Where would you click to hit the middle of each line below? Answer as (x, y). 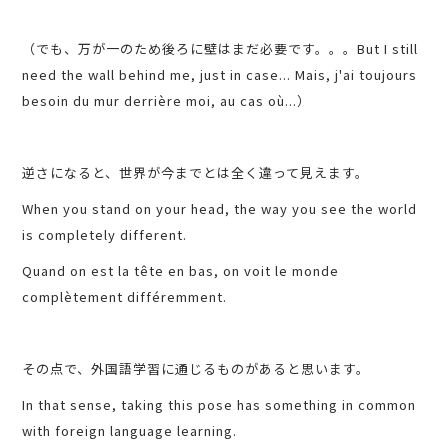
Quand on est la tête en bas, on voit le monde (181, 271)
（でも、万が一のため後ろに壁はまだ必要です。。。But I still (220, 49)
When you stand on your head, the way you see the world (220, 209)
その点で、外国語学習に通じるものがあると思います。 (196, 369)
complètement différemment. (125, 297)
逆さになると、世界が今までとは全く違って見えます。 (196, 173)
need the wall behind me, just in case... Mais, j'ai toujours (220, 75)
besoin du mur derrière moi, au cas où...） (167, 101)
